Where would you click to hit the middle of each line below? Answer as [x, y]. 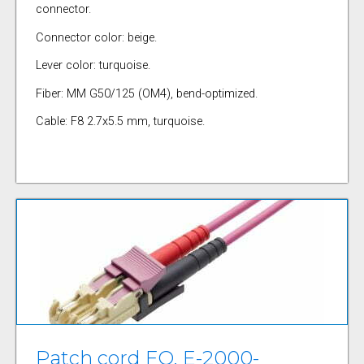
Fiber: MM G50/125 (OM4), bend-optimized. [146, 93]
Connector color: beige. [96, 37]
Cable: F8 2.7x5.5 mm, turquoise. [120, 122]
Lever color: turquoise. [93, 66]
